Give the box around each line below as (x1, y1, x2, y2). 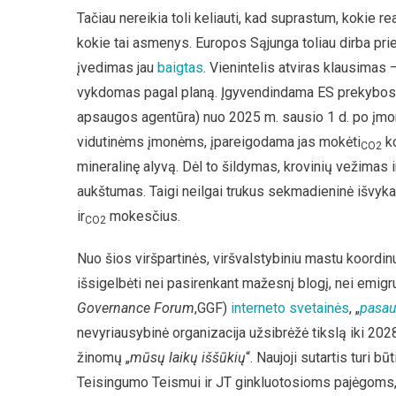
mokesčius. (106, 208, 180, 225)
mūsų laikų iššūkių (130, 349, 246, 366)
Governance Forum (77, 300, 194, 316)
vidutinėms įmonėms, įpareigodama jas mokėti (77, 133, 361, 150)
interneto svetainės (231, 300, 349, 316)
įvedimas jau (77, 59, 157, 76)
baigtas (157, 59, 203, 76)
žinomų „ (77, 349, 130, 366)
